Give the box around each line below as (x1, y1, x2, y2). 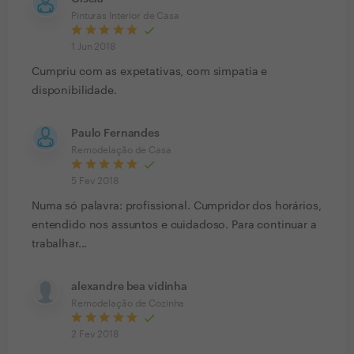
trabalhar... (32, 239, 88, 250)
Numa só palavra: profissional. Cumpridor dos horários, (32, 201, 322, 213)
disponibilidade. (32, 85, 117, 97)
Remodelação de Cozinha (71, 299, 185, 309)
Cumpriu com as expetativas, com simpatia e (32, 66, 268, 78)
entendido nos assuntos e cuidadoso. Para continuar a (32, 220, 317, 232)
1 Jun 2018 (71, 42, 115, 52)
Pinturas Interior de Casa (71, 11, 179, 21)
